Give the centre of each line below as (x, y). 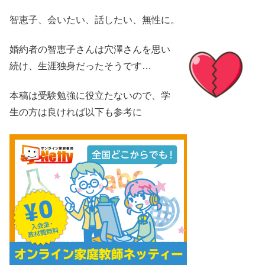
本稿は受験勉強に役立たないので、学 (90, 96)
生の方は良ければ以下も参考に (76, 112)
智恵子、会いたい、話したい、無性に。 (95, 20)
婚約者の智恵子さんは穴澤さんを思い (90, 49)
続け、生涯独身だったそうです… (80, 66)
